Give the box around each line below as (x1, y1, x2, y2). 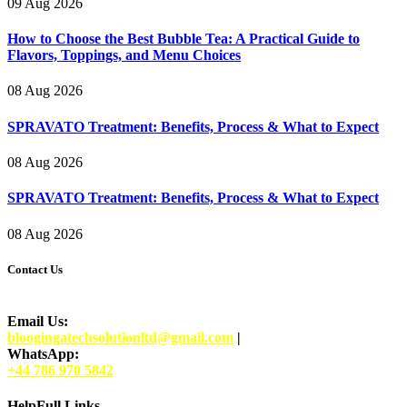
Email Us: (7, 313, 68, 329)
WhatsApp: (7, 345, 79, 362)
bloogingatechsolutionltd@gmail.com (7, 329, 233, 345)
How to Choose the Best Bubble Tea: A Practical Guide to (7, 31, 360, 47)
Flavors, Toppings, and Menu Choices (7, 47, 241, 64)
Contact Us (7, 262, 63, 276)
